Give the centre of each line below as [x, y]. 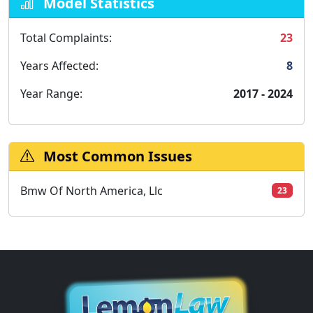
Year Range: [51, 93]
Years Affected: [59, 65]
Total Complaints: [66, 37]
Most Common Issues [116, 156]
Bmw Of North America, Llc [92, 190]
